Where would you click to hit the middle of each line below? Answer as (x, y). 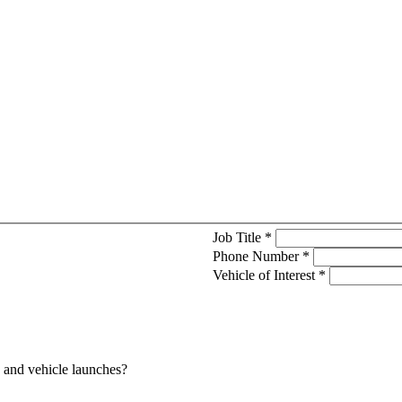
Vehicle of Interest (265, 275)
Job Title (238, 238)
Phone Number (257, 257)
